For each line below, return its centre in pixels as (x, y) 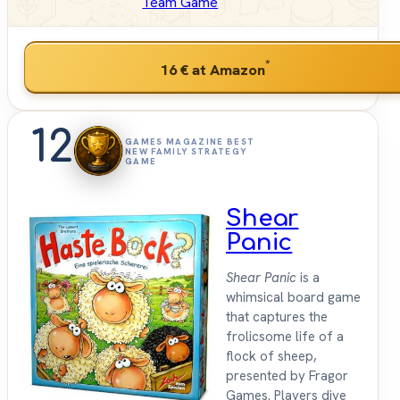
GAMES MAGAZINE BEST (190, 141)
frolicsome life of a (285, 337)
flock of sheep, (271, 357)
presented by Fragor (287, 376)
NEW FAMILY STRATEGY (186, 151)
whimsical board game (293, 298)
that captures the (277, 317)
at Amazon (226, 69)
